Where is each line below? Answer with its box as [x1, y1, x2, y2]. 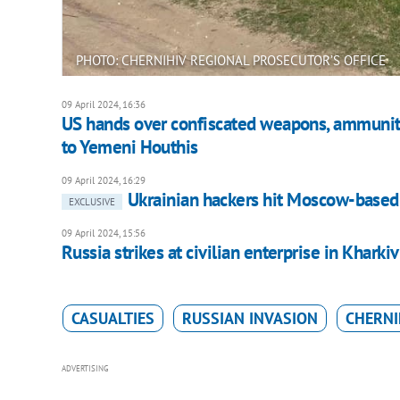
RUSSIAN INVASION [181, 308, 318, 329]
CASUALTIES [71, 308, 154, 329]
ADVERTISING [61, 363, 109, 374]
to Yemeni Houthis [61, 135, 198, 160]
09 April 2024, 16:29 [61, 174, 146, 187]
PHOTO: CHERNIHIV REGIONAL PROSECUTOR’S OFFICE [75, 52, 386, 70]
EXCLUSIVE [68, 196, 115, 209]
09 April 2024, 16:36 [61, 98, 146, 112]
